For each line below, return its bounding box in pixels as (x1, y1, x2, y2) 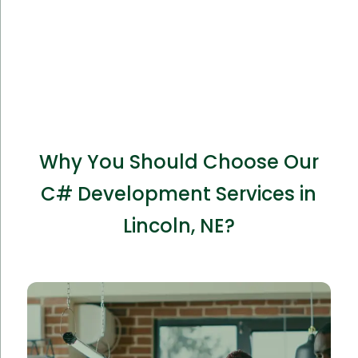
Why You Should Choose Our (38, 149, 319, 176)
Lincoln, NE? (122, 213, 235, 240)
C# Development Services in (41, 181, 317, 208)
